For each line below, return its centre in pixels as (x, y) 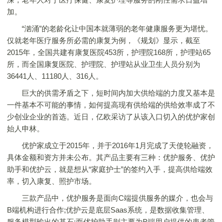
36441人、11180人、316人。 (55, 76)
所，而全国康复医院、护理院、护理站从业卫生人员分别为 (104, 64)
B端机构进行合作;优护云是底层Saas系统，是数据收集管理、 (108, 210)
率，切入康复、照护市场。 (52, 181)
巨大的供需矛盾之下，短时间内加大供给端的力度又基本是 (111, 93)
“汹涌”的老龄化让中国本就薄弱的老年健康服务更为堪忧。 (110, 28)
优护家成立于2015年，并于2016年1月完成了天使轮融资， (110, 145)
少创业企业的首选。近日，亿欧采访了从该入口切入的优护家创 (111, 117)
